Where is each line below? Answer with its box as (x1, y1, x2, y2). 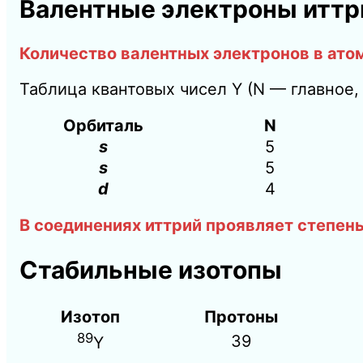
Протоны (203, 306, 278, 327)
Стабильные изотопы (19, 254, 282, 284)
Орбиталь (62, 115, 143, 135)
